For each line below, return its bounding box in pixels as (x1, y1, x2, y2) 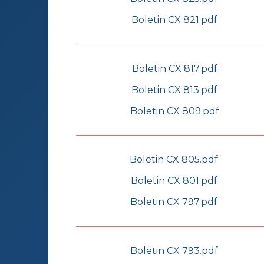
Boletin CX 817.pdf (131, 62, 217, 74)
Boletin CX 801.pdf (130, 175, 217, 187)
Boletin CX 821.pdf (131, 14, 217, 25)
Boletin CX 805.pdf (130, 154, 218, 166)
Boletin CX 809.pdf (130, 105, 219, 117)
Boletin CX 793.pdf (130, 245, 218, 257)
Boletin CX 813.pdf (131, 84, 217, 95)
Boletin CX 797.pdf (130, 196, 217, 208)
